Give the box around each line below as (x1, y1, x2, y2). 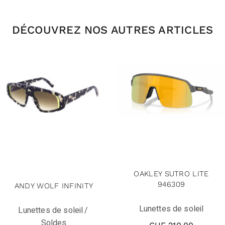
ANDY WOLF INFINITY (14, 181, 93, 190)
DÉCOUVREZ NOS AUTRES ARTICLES (12, 23, 213, 36)
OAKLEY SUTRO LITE (134, 169, 209, 178)
